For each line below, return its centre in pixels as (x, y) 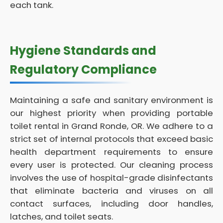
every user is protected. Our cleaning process (111, 165)
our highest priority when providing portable (111, 113)
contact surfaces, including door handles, (111, 204)
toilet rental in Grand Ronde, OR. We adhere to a (111, 126)
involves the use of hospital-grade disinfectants (111, 178)
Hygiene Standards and (83, 51)
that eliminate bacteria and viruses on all (111, 191)
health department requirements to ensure (111, 152)
